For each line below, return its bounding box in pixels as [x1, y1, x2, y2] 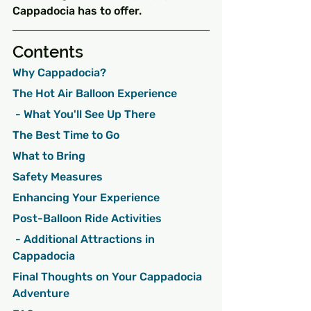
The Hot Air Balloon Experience [12, 87, 177, 101]
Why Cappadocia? [12, 66, 106, 80]
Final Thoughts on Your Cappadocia [12, 270, 205, 284]
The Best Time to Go [12, 128, 119, 142]
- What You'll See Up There [15, 108, 155, 121]
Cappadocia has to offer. [12, 4, 142, 18]
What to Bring [12, 149, 85, 163]
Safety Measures [12, 170, 103, 184]
